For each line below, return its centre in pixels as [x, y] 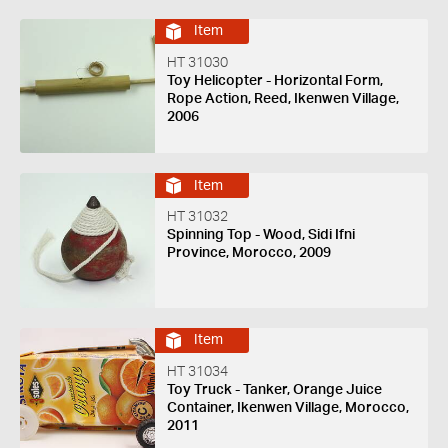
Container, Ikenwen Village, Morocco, [287, 407]
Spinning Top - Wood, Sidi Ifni [260, 235]
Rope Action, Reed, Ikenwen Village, [282, 98]
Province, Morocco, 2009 [248, 253]
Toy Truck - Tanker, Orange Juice [274, 389]
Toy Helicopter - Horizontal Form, [274, 80]
